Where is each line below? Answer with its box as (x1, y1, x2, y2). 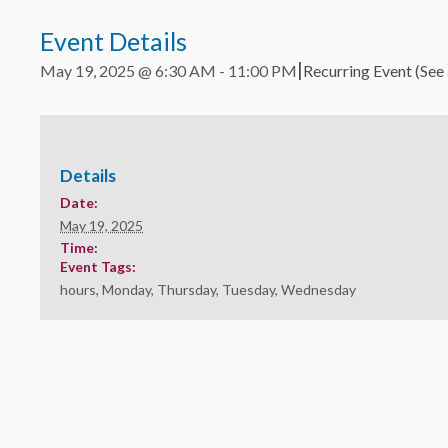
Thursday (157, 281, 216, 298)
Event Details (40, 26, 187, 56)
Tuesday (222, 281, 275, 298)
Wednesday (281, 281, 356, 298)
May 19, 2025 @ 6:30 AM (40, 61, 216, 80)
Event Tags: (60, 258, 136, 275)
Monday (102, 281, 151, 298)
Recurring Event (303, 61, 415, 80)
